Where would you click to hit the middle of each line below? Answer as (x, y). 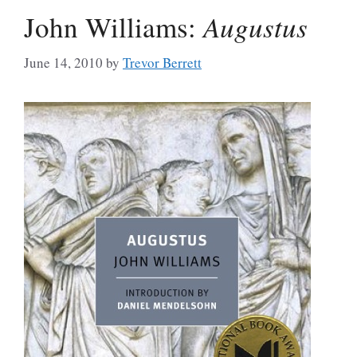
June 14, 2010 (63, 62)
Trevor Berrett (162, 62)
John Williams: (114, 27)
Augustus (255, 27)
